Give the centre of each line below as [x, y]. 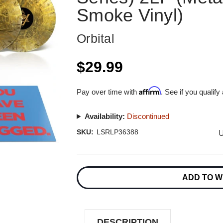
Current [87, 163]
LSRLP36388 [117, 132]
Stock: [86, 172]
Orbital [96, 38]
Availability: [105, 116]
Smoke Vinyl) [130, 15]
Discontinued [148, 116]
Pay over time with [108, 92]
